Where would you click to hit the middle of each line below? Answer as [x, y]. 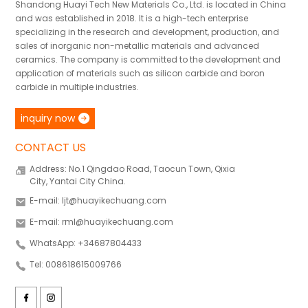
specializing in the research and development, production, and [147, 32]
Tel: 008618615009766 [76, 264]
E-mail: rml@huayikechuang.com [102, 221]
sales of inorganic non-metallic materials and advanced [137, 45]
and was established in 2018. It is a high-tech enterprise [132, 18]
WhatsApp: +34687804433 [86, 243]
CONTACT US [51, 147]
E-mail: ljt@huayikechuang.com [98, 200]
